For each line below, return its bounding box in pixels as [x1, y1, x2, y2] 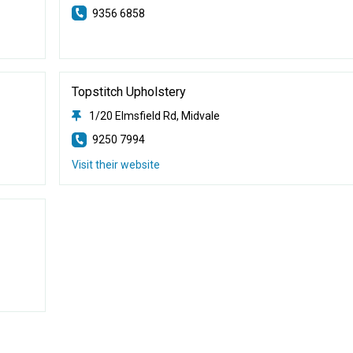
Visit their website [71, 158, 160, 171]
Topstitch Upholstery [71, 84, 186, 99]
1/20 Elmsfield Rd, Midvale [88, 110, 220, 122]
